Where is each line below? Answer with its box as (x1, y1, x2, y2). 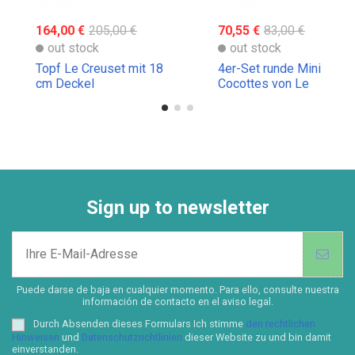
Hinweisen (12, 330, 59, 343)
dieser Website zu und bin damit (182, 330, 331, 343)
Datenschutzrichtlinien (82, 330, 182, 343)
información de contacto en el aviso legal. (82, 296, 273, 308)
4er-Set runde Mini (218, 60, 321, 76)
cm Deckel (36, 75, 94, 91)
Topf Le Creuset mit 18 (36, 60, 163, 76)
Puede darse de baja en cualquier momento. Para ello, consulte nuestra (16, 284, 339, 296)
